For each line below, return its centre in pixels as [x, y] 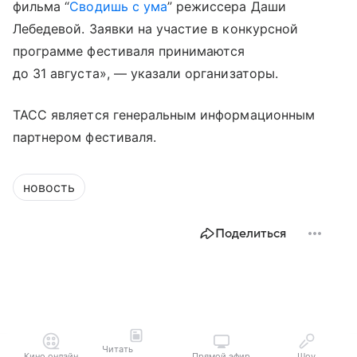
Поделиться [251, 234]
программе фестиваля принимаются [129, 51]
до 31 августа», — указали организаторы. [145, 74]
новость [49, 188]
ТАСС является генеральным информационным [164, 115]
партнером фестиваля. [84, 137]
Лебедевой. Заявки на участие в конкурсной [155, 29]
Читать [118, 349]
